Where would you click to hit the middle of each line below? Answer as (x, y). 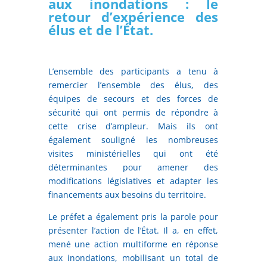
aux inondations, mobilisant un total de (133, 257)
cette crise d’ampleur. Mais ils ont (133, 126)
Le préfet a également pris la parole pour (133, 216)
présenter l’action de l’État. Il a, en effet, (133, 230)
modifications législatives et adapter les (133, 181)
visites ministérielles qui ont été (133, 153)
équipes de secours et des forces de (133, 98)
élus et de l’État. (100, 30)
